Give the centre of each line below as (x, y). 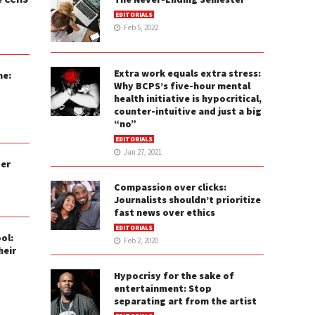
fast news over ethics (165, 213)
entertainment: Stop (163, 289)
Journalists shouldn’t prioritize (188, 200)
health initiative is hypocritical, (188, 99)
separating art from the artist (186, 301)
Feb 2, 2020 (141, 241)
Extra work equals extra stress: (188, 73)
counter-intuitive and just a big (188, 111)
